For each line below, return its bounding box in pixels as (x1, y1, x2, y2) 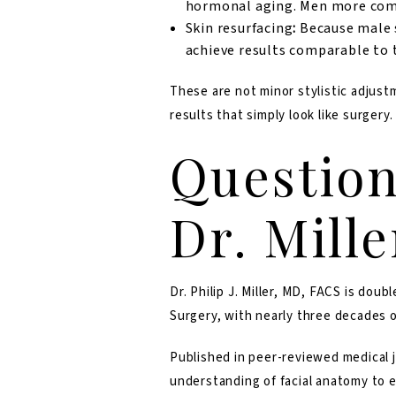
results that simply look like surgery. (170, 106, 393, 126)
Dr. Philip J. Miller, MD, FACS (170, 283, 342, 302)
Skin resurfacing (185, 19, 293, 39)
